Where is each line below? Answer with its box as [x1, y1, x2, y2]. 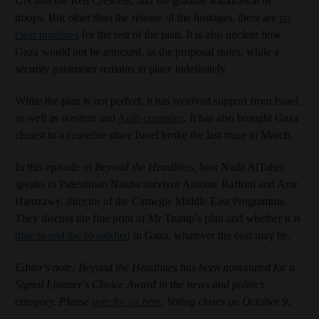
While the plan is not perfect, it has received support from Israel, [15, 95, 301, 107]
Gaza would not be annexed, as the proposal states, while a [15, 46, 279, 58]
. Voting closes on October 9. [161, 296, 291, 308]
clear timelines [15, 28, 79, 41]
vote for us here [92, 296, 161, 308]
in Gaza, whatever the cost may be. [130, 229, 291, 241]
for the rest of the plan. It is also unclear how [79, 28, 281, 41]
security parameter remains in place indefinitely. [15, 63, 228, 75]
